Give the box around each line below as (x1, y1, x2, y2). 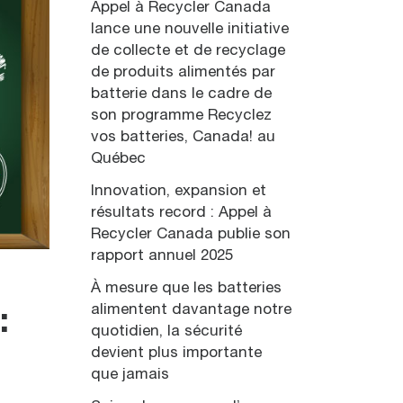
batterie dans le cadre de (90, 86, 272, 101)
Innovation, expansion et (90, 184, 266, 198)
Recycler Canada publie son (90, 227, 291, 241)
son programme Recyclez (90, 108, 272, 122)
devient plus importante (90, 345, 262, 360)
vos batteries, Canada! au (90, 130, 275, 144)
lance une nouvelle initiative (90, 22, 289, 36)
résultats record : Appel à (90, 205, 272, 219)
